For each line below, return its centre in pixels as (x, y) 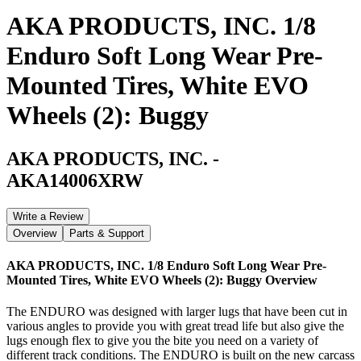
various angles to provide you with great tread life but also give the (175, 326)
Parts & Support (107, 233)
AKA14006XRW (75, 180)
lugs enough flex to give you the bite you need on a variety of (162, 341)
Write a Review (48, 216)
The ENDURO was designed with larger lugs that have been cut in (177, 312)
